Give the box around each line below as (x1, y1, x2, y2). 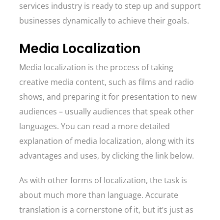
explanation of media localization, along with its (19, 136, 194, 146)
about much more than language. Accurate (19, 190, 178, 200)
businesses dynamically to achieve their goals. (19, 15, 191, 26)
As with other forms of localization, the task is (19, 175, 187, 186)
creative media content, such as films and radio (19, 77, 194, 87)
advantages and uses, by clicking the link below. (19, 150, 196, 161)
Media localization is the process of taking (19, 62, 173, 73)
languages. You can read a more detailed (19, 121, 170, 132)
